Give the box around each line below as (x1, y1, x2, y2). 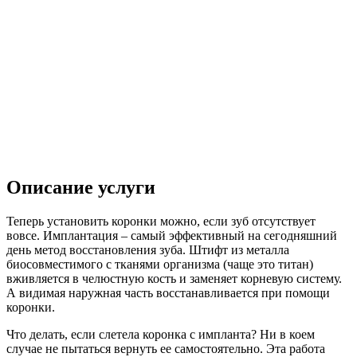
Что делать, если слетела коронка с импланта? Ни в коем (6, 327, 315, 341)
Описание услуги (6, 176, 155, 198)
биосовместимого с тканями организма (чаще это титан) (6, 257, 313, 271)
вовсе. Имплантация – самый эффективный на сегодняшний (6, 228, 337, 242)
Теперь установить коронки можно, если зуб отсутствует (6, 214, 316, 228)
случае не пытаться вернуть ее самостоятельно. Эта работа (6, 341, 325, 355)
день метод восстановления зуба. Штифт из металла (6, 242, 289, 257)
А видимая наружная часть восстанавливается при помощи (6, 285, 330, 300)
